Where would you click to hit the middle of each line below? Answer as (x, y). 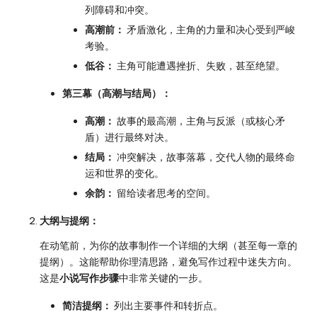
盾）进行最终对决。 (129, 137)
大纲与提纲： (69, 221)
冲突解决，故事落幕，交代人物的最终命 (205, 157)
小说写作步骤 (89, 278)
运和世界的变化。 (125, 173)
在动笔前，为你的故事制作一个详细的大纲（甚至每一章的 (168, 246)
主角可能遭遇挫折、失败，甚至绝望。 (200, 65)
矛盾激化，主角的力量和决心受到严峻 (210, 29)
